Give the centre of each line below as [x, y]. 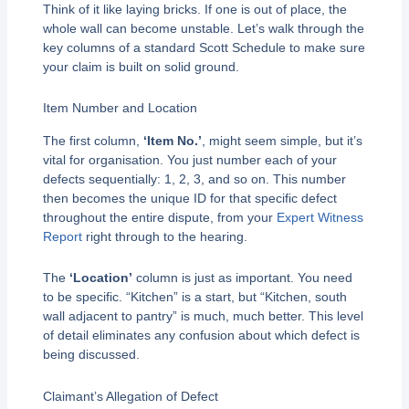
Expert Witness [320, 217]
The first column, [93, 140]
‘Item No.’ [172, 140]
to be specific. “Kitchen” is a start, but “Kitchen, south [194, 297]
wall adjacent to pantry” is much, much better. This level [203, 316]
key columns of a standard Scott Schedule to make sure [204, 47]
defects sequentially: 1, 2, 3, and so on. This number [194, 178]
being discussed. [91, 355]
